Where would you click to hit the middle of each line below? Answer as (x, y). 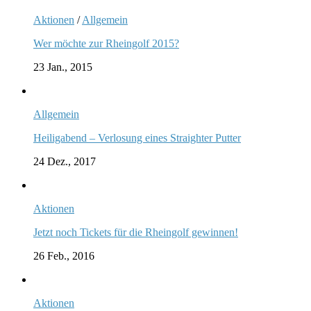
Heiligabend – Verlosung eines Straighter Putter (137, 137)
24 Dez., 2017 (65, 161)
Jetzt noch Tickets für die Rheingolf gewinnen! (136, 232)
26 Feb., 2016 (64, 255)
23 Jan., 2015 (63, 67)
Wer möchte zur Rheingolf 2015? (106, 43)
